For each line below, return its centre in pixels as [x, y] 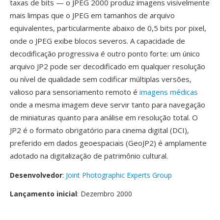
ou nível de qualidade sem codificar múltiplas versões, [101, 79]
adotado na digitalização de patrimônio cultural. [89, 156]
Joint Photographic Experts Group [119, 175]
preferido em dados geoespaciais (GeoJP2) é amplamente [108, 143]
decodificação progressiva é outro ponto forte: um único [105, 54]
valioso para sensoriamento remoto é [75, 92]
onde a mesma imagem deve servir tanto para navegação [108, 105]
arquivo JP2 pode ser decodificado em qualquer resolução [108, 66]
